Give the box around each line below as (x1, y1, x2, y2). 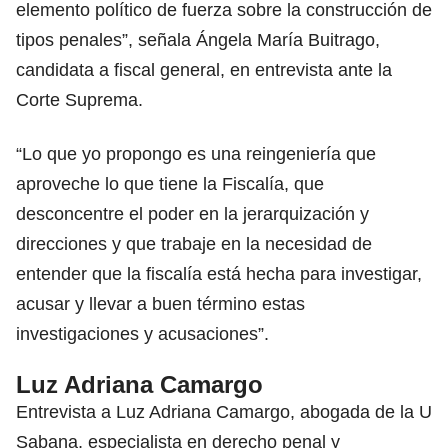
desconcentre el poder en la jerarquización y (16, 203, 369, 224)
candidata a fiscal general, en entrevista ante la (16, 59, 392, 80)
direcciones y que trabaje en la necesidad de (16, 233, 372, 254)
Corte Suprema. (16, 89, 143, 110)
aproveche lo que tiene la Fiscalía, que (16, 173, 324, 194)
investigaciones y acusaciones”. (16, 323, 269, 344)
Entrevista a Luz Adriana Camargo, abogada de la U (16, 401, 432, 422)
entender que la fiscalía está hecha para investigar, (16, 263, 422, 284)
